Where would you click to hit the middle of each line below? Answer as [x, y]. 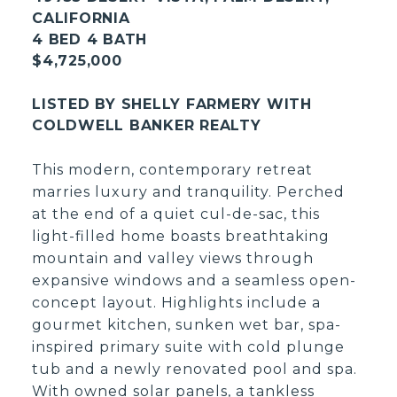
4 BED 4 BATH [90, 39]
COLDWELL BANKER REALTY [147, 125]
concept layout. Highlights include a [177, 302]
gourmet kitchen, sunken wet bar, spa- [187, 324]
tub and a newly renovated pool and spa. [195, 369]
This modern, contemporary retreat [173, 169]
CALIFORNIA [81, 18]
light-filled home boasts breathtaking [181, 236]
